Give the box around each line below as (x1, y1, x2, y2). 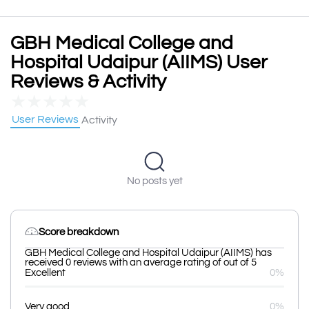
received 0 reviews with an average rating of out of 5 (25, 257, 257, 268)
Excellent (25, 267, 66, 278)
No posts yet (126, 175, 183, 186)
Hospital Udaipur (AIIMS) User (10, 52, 268, 72)
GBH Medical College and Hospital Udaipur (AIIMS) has (25, 247, 272, 258)
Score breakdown (39, 227, 119, 238)
